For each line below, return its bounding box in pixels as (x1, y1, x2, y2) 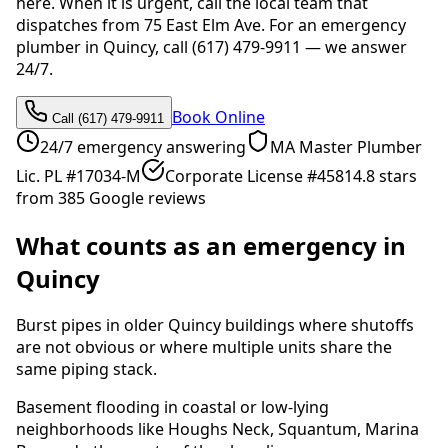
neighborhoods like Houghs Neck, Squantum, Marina (16, 418, 419, 441)
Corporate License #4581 (165, 164, 353, 187)
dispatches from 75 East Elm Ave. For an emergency (16, 13, 406, 36)
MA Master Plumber (270, 135, 422, 158)
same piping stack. (16, 358, 157, 381)
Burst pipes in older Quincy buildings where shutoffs (16, 314, 414, 337)
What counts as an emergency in (16, 228, 406, 262)
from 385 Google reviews (16, 186, 206, 209)
